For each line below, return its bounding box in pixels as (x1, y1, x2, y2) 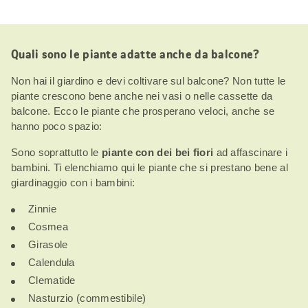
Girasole (28, 238, 68, 250)
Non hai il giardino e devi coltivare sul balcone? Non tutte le (11, 74, 286, 87)
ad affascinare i (216, 146, 288, 158)
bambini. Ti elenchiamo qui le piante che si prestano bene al (11, 161, 288, 173)
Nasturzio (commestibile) (28, 291, 146, 304)
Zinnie (28, 202, 56, 214)
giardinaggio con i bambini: (11, 176, 135, 188)
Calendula (28, 256, 75, 268)
